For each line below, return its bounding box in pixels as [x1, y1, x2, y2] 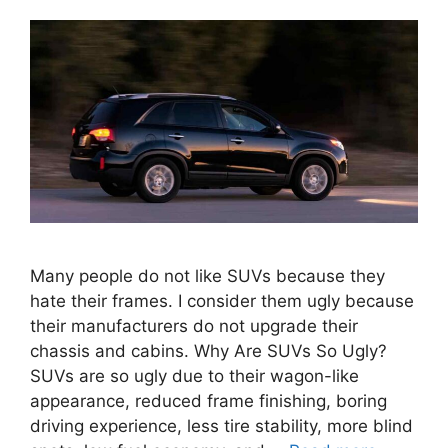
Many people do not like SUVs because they [30, 266, 385, 287]
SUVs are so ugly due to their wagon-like [30, 366, 359, 387]
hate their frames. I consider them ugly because [30, 291, 414, 312]
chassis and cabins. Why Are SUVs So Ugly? [30, 341, 387, 362]
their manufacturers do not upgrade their [30, 316, 358, 337]
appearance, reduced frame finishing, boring [30, 391, 387, 412]
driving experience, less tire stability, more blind [30, 416, 413, 437]
